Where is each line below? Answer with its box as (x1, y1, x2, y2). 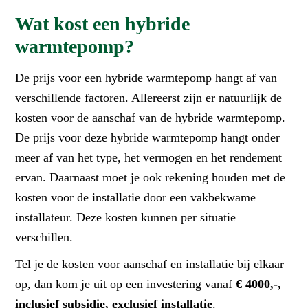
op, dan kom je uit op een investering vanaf (15, 276, 236, 291)
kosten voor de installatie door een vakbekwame (15, 190, 256, 204)
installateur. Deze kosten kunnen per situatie (15, 210, 236, 224)
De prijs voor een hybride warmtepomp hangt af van (15, 70, 278, 85)
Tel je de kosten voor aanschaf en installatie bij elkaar (15, 256, 285, 271)
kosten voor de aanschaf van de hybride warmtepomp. (15, 110, 286, 124)
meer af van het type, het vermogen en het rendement (15, 150, 283, 164)
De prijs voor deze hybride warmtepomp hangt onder (15, 130, 280, 144)
